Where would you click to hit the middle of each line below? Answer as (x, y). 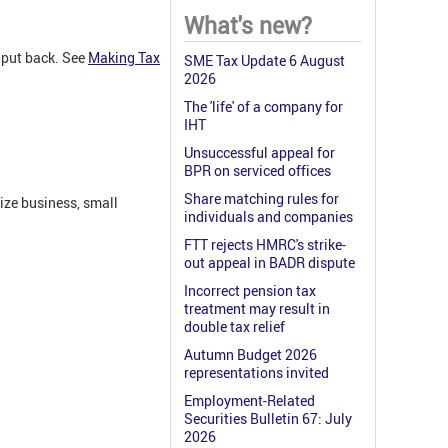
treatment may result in (257, 309)
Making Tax (124, 58)
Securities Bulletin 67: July (268, 419)
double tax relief (234, 327)
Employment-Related (249, 401)
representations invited (256, 373)
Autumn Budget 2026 (250, 355)
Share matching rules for (261, 199)
